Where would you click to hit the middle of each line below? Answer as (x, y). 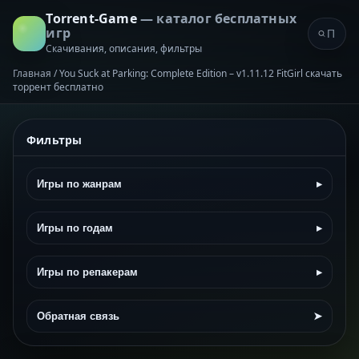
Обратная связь (78, 316)
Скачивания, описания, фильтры (124, 48)
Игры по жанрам (79, 184)
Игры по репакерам (87, 272)
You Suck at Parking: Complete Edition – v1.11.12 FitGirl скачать (201, 73)
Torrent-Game (93, 18)
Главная (32, 73)
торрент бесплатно (58, 87)
